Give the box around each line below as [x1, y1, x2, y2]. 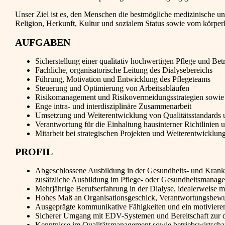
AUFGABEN [15, 36, 70, 48]
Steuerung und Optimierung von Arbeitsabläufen [35, 83, 189, 92]
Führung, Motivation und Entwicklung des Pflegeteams [35, 74, 210, 83]
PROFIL [15, 146, 53, 158]
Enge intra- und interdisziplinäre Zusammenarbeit [35, 101, 191, 110]
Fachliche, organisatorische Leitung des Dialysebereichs [35, 65, 212, 74]
